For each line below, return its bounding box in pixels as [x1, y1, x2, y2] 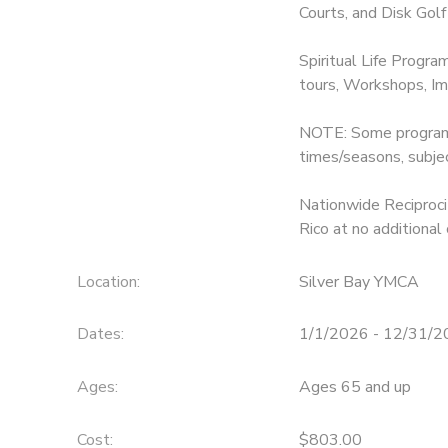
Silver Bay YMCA [298, 270, 419, 293]
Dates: [76, 323, 124, 346]
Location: [76, 270, 140, 293]
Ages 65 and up [298, 376, 411, 399]
